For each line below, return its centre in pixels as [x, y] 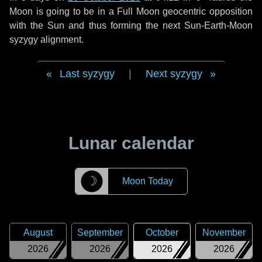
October [162, 232]
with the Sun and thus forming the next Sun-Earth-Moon [131, 25]
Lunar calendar [131, 143]
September [100, 232]
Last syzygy [87, 74]
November [224, 232]
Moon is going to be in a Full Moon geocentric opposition [131, 11]
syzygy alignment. [46, 39]
